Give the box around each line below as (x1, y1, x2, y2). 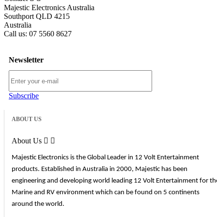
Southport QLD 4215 (4, 12, 70, 20)
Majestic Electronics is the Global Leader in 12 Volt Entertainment (12, 154, 199, 162)
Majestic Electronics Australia (4, 3, 94, 12)
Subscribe (9, 92, 39, 100)
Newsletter (9, 56, 44, 64)
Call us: (4, 29, 29, 38)
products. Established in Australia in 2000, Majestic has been (12, 166, 187, 173)
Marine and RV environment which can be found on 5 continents (12, 189, 200, 197)
